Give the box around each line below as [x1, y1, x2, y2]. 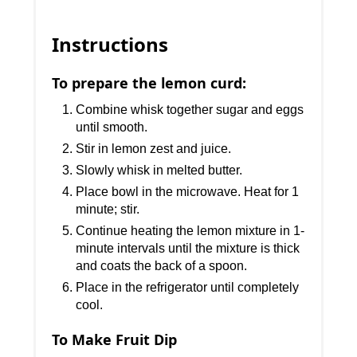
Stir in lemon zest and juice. [76, 142, 232, 156]
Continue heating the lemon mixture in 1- [76, 224, 305, 238]
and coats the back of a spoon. [76, 259, 248, 273]
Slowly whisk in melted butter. [76, 163, 243, 178]
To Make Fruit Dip [52, 330, 178, 350]
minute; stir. [76, 202, 140, 217]
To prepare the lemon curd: [52, 73, 247, 93]
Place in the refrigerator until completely [76, 280, 300, 295]
